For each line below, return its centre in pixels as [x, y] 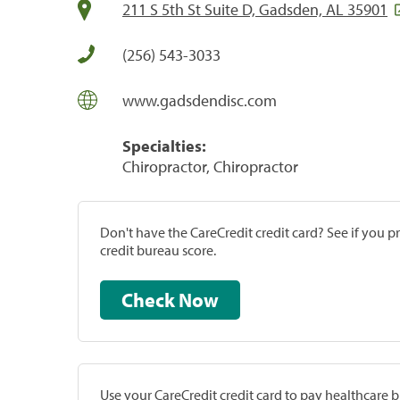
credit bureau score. [158, 250]
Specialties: [164, 146]
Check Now [199, 300]
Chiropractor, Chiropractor [210, 166]
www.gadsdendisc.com [200, 100]
